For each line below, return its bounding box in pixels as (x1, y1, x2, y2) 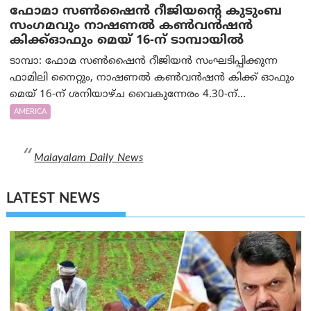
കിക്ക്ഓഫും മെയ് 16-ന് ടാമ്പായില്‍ (10, 33, 244, 49)
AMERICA (14, 107, 47, 117)
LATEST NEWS (6, 190, 101, 208)
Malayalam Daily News (34, 151, 144, 166)
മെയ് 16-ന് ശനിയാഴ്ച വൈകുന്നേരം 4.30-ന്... (10, 88, 246, 102)
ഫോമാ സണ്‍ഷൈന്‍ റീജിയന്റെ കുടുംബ (10, 3, 283, 20)
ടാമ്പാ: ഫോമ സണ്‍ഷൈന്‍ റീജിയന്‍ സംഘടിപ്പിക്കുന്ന (10, 55, 278, 69)
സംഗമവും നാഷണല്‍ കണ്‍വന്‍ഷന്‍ (10, 18, 253, 35)
